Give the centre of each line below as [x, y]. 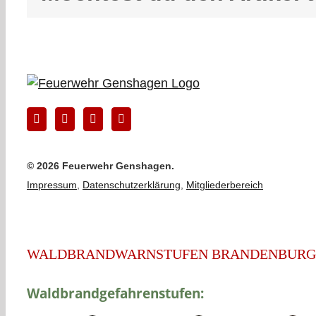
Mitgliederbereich [225, 185]
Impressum [52, 185]
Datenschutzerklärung [132, 185]
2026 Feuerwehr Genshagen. [105, 166]
